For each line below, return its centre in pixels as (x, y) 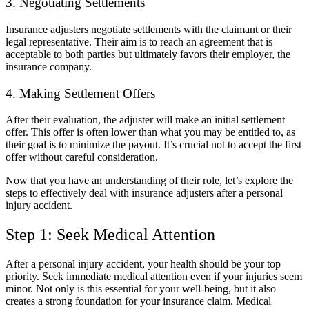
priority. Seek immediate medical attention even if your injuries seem (154, 277)
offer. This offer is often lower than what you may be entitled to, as (150, 132)
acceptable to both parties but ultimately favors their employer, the (148, 54)
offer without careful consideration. (82, 157)
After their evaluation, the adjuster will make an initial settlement (145, 120)
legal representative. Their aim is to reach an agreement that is (139, 42)
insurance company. (49, 67)
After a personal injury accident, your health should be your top (143, 264)
